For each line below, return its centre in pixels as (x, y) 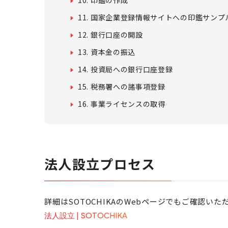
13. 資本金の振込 (107, 52)
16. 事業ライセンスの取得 (122, 104)
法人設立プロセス (100, 164)
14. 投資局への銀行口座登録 (125, 69)
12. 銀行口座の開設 (110, 35)
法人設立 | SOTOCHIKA (86, 215)
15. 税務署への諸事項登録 (122, 87)
